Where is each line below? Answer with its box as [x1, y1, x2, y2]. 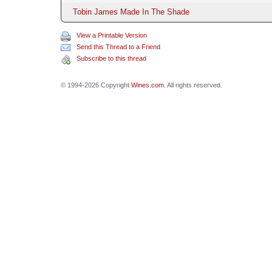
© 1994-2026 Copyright [60, 81, 131, 89]
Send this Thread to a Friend [76, 42, 160, 50]
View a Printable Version [76, 31, 147, 39]
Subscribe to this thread [76, 54, 146, 62]
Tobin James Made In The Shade [72, 7, 189, 16]
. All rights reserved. [163, 81, 222, 89]
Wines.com [131, 81, 164, 89]
